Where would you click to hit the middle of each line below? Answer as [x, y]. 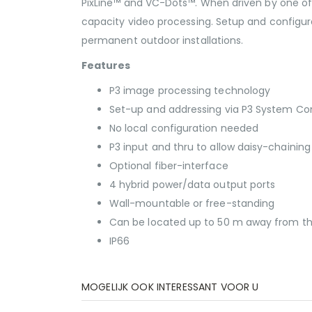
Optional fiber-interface [169, 165]
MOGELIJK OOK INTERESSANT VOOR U [170, 287]
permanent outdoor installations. [163, 40]
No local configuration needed [184, 128]
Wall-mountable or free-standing [192, 203]
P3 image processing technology [190, 90]
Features [106, 65]
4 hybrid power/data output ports [193, 184]
